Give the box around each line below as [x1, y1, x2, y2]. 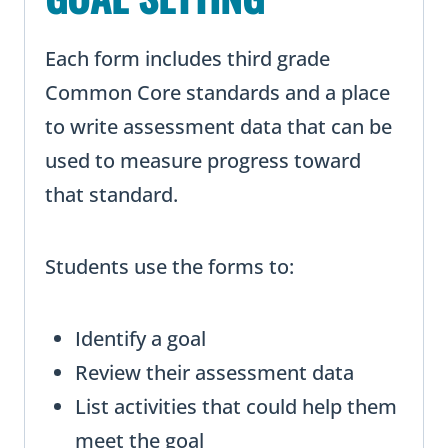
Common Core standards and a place [45, 79, 390, 107]
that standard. [45, 181, 178, 209]
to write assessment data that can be [45, 113, 392, 141]
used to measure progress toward [45, 147, 361, 175]
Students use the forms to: [45, 253, 294, 281]
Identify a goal [75, 325, 206, 353]
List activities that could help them [75, 393, 397, 421]
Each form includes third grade [45, 45, 330, 73]
